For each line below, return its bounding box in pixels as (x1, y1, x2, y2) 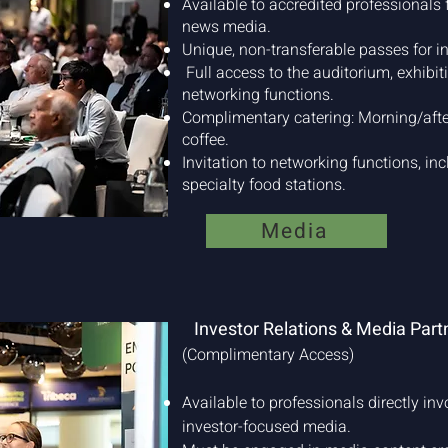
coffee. (182, 128, 229, 152)
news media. (182, 15, 271, 39)
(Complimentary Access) (182, 343, 354, 367)
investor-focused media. (182, 415, 351, 439)
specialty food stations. (182, 173, 346, 197)
